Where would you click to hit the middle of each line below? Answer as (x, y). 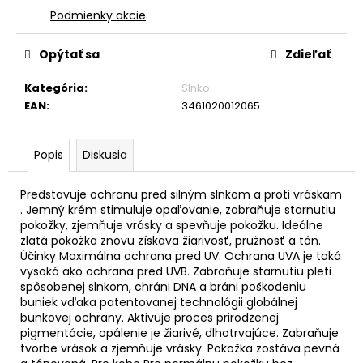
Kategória (54, 88)
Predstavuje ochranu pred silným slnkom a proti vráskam (181, 194)
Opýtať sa (69, 54)
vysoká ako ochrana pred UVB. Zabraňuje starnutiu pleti (176, 271)
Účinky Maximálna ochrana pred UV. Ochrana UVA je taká (181, 256)
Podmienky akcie (98, 15)
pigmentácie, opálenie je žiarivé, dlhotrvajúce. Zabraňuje (179, 333)
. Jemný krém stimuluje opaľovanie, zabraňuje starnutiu (178, 209)
